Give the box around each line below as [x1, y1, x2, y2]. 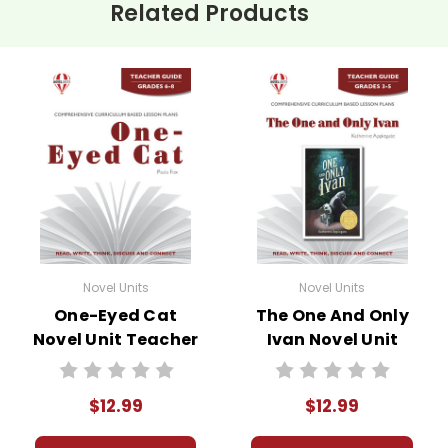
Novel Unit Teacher [32, 327, 199, 351]
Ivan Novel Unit [266, 327, 399, 351]
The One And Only [255, 303, 409, 327]
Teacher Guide [268, 351, 397, 375]
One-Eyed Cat [54, 303, 178, 327]
